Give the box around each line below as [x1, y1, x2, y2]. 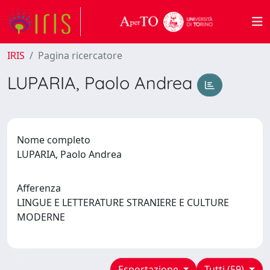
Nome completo [17, 133, 90, 146]
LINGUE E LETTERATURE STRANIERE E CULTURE [17, 195, 229, 209]
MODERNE [17, 210, 70, 224]
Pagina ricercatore [38, 49, 122, 62]
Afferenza [17, 181, 61, 195]
